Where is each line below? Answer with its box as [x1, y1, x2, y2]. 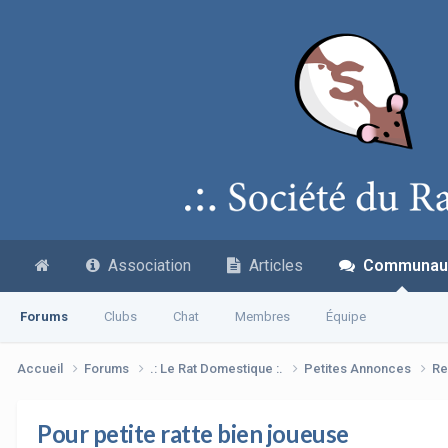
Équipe [326, 309, 366, 324]
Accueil [17, 360, 66, 376]
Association [100, 256, 191, 275]
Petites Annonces [304, 360, 414, 376]
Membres [235, 309, 290, 324]
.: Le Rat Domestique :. [150, 360, 286, 376]
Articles [241, 256, 303, 275]
